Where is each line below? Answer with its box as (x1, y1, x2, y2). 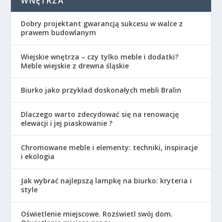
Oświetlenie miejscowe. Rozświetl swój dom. (21, 209, 173, 219)
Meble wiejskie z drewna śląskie (21, 60, 129, 70)
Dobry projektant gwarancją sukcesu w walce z (21, 18, 183, 28)
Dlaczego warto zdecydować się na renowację (21, 109, 179, 119)
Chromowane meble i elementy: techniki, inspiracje (21, 142, 198, 152)
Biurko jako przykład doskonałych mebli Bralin (21, 85, 182, 95)
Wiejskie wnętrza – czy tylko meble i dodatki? (21, 52, 179, 61)
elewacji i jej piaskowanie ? (21, 118, 113, 128)
